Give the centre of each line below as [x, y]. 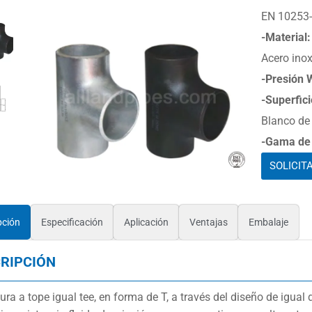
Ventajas [208, 222]
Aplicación [146, 222]
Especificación [72, 222]
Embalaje [268, 222]
